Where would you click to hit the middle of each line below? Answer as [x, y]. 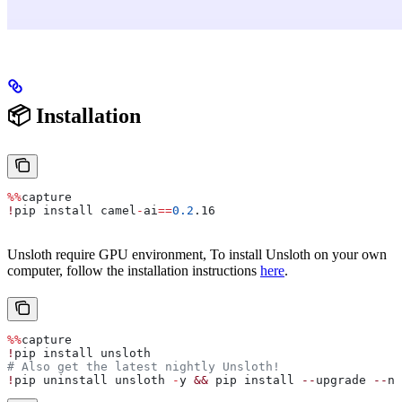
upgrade [345, 380]
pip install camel [75, 210]
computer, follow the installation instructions [134, 270]
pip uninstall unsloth [93, 380]
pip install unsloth [83, 353]
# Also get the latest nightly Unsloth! [144, 366]
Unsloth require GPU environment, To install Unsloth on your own [197, 254]
